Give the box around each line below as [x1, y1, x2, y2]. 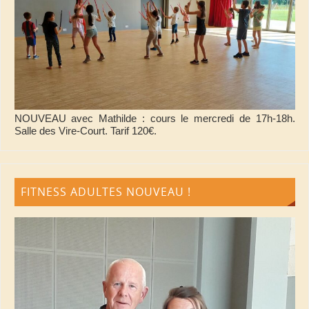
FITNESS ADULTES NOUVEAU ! [21, 184, 192, 200]
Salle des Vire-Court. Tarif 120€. [14, 124, 157, 137]
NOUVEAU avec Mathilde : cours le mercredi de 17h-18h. [14, 112, 295, 124]
